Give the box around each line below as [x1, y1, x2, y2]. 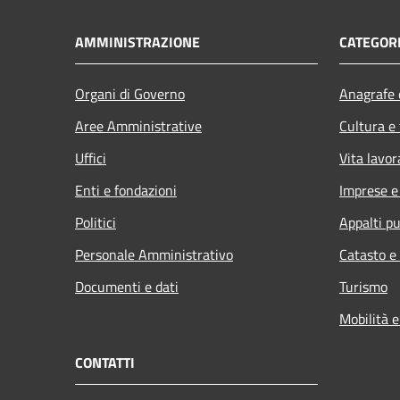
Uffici [75, 146, 106, 169]
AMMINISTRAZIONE [75, 30, 200, 53]
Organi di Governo [75, 82, 185, 104]
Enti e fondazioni [75, 179, 177, 201]
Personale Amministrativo [75, 243, 233, 265]
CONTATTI [75, 351, 135, 373]
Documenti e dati [75, 275, 179, 297]
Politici [75, 211, 116, 233]
